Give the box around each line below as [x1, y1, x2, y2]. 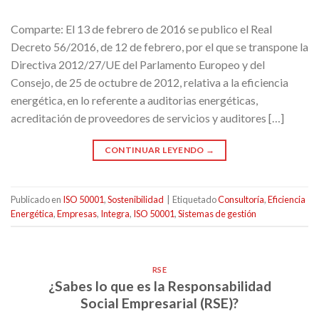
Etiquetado [172, 193, 218, 205]
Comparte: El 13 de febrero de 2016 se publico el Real [11, 22, 272, 36]
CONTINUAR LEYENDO [104, 145, 206, 156]
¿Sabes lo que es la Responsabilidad [48, 277, 271, 294]
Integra [100, 207, 130, 219]
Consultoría [218, 193, 264, 205]
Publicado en [11, 193, 63, 205]
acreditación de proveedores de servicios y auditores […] [11, 111, 284, 125]
